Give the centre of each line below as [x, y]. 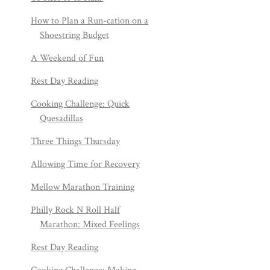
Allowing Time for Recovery [86, 164]
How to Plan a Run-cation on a [90, 21]
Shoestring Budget [75, 35]
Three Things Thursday [76, 141]
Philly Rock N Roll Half [76, 210]
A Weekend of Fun [67, 58]
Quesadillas [62, 118]
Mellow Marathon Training [83, 187]
